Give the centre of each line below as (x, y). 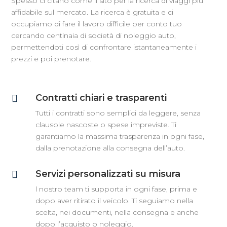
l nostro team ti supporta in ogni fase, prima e (116, 189)
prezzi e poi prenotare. (51, 59)
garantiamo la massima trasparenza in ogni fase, (120, 136)
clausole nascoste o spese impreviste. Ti (106, 124)
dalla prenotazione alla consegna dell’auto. (110, 148)
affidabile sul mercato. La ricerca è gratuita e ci (92, 12)
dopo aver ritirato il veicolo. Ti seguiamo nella (114, 200)
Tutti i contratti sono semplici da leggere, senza (118, 113)
